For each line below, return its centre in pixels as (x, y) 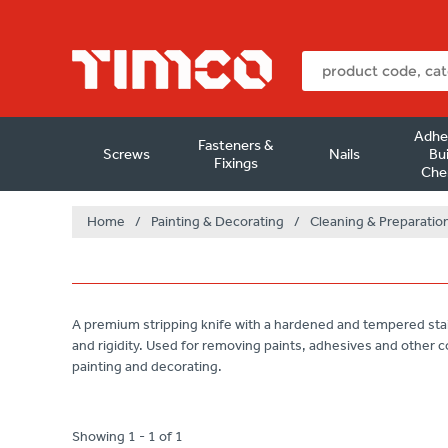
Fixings (235, 163)
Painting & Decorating (217, 221)
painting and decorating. (147, 366)
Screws (127, 154)
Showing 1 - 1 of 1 (127, 436)
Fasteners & (235, 145)
